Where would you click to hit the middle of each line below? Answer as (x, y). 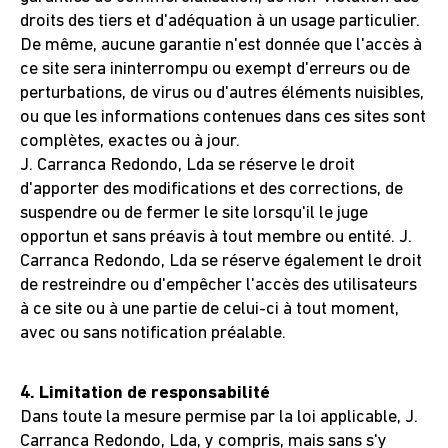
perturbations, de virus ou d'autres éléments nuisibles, (222, 93)
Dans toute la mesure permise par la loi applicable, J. (219, 417)
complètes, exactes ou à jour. (130, 141)
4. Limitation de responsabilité (145, 393)
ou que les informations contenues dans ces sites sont (223, 117)
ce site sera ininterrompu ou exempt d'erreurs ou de (215, 69)
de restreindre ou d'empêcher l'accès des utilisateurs (218, 285)
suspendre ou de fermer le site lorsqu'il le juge (194, 213)
